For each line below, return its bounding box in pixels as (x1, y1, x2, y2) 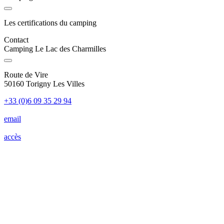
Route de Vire (4, 70, 48, 79)
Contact (4, 35, 28, 44)
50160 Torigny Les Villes (4, 79, 84, 88)
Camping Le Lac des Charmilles (4, 44, 106, 53)
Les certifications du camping (4, 18, 96, 27)
